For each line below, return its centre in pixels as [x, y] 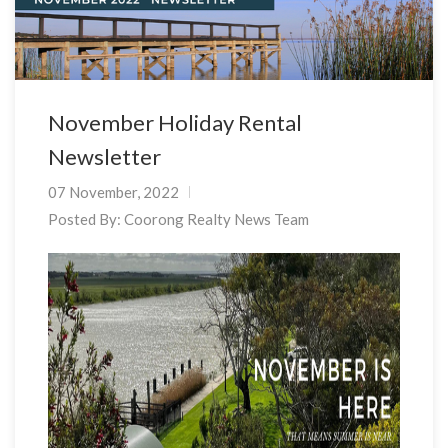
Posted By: [86, 219]
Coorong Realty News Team [216, 219]
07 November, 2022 [113, 192]
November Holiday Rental [175, 123]
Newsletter [104, 157]
